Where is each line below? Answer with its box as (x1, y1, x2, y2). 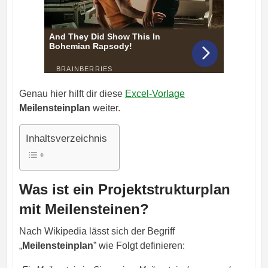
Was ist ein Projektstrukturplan (19, 181, 230, 197)
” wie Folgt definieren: (93, 240, 185, 251)
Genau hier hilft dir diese (19, 88, 125, 99)
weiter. (90, 102, 120, 113)
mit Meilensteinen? (19, 200, 149, 217)
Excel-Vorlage (124, 88, 185, 99)
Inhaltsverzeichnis (25, 132, 107, 144)
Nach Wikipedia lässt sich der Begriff (19, 226, 175, 236)
